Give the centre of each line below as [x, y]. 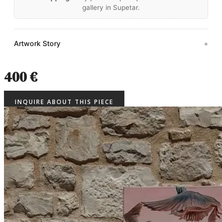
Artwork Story [37, 44]
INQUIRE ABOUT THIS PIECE [64, 102]
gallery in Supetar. [111, 8]
